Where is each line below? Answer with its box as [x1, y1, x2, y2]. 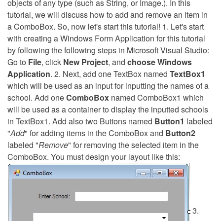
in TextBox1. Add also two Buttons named [7, 115, 154, 127]
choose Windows [127, 56, 192, 68]
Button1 [154, 115, 184, 127]
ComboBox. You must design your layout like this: [7, 151, 180, 163]
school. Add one [7, 92, 66, 104]
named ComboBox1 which [109, 92, 204, 104]
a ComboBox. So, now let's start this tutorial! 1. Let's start [7, 21, 204, 33]
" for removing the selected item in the [68, 139, 199, 151]
